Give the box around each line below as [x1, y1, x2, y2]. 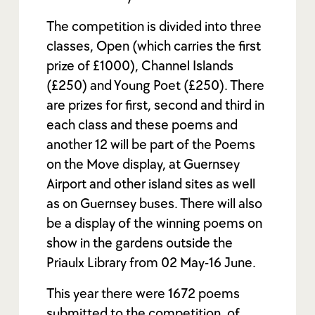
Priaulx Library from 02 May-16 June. [46, 254, 257, 271]
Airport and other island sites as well [46, 175, 256, 193]
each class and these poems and [46, 116, 238, 134]
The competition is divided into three [46, 18, 262, 35]
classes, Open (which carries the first [46, 37, 262, 55]
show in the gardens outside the [46, 234, 233, 252]
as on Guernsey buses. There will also [46, 195, 263, 212]
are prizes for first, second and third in [46, 96, 265, 114]
